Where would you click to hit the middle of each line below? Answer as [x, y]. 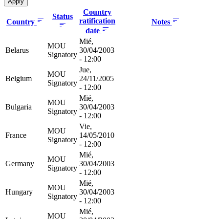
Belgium [19, 78]
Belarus [17, 50]
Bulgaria [19, 107]
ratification [97, 21]
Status [62, 16]
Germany [20, 163]
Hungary [19, 192]
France [16, 135]
